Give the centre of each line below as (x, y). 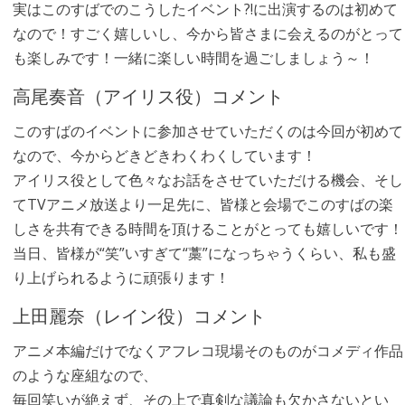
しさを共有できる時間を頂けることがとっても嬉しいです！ (207, 229)
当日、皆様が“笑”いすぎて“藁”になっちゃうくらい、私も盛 (204, 253)
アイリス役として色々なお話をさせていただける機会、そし (207, 180)
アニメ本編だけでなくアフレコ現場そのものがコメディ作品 (207, 351)
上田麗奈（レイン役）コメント (139, 315)
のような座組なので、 (85, 375)
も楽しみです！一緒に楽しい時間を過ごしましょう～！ (193, 58)
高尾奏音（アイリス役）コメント (148, 95)
